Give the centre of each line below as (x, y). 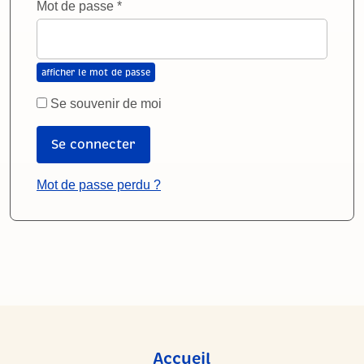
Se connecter (93, 145)
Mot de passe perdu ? (99, 185)
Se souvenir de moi (106, 104)
